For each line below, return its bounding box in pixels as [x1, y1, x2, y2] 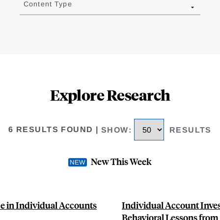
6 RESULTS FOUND [8, 125, 93, 134]
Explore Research [50, 85, 170, 105]
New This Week [91, 155, 152, 167]
